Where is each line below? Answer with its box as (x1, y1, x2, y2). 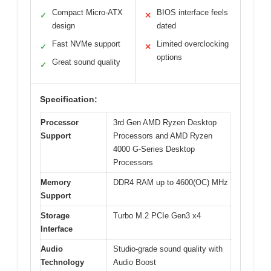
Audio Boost (113, 257, 156, 267)
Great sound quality (52, 57, 120, 67)
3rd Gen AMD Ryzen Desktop (113, 117, 217, 127)
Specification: (40, 94, 97, 104)
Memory (41, 177, 71, 187)
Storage (41, 211, 70, 220)
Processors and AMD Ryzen (113, 131, 212, 140)
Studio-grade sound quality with (113, 244, 223, 253)
